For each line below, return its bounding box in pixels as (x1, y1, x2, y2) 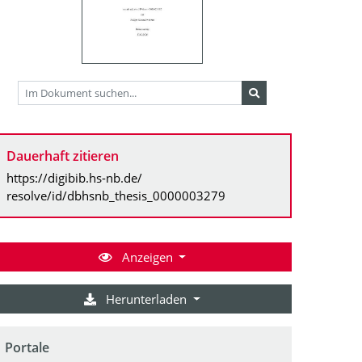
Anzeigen (118, 248, 176, 265)
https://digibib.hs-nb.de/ (6, 169, 142, 186)
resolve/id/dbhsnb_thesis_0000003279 (6, 187, 225, 204)
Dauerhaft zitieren (6, 146, 119, 165)
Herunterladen (103, 290, 191, 307)
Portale (5, 338, 49, 356)
